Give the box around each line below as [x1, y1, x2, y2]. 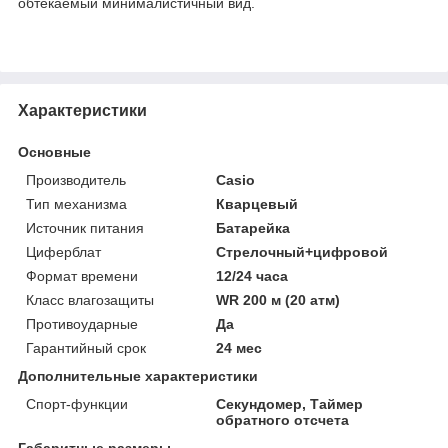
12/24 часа [216, 267, 289, 284]
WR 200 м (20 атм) [216, 291, 341, 308]
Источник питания [26, 219, 144, 236]
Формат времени [26, 267, 138, 284]
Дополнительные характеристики [18, 367, 258, 384]
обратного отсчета [216, 411, 350, 428]
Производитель [26, 171, 126, 188]
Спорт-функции [26, 395, 128, 412]
